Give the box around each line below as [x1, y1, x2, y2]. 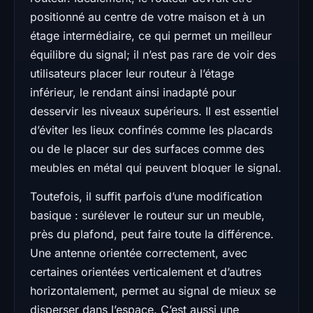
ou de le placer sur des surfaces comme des [30, 141, 264, 156]
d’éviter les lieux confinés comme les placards [30, 122, 272, 137]
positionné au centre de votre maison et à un [30, 9, 265, 24]
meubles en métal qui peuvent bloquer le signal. [30, 160, 282, 175]
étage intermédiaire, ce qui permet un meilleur [30, 28, 272, 43]
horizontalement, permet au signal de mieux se [30, 283, 276, 298]
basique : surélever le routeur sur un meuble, [30, 208, 265, 222]
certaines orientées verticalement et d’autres [30, 264, 261, 279]
